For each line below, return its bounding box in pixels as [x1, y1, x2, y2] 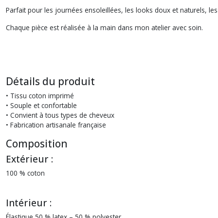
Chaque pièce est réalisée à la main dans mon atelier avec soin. [6, 23, 203, 32]
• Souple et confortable [6, 101, 77, 110]
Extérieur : [6, 152, 53, 165]
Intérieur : [6, 196, 52, 209]
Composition [6, 137, 68, 150]
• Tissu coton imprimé [6, 91, 76, 100]
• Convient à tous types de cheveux [6, 110, 114, 120]
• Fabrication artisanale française [6, 120, 108, 129]
